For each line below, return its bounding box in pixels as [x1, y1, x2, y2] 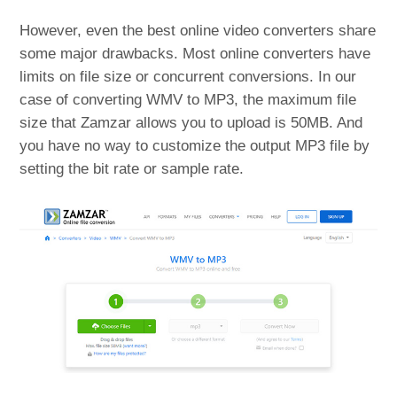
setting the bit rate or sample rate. [19, 160, 245, 177]
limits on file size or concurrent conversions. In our [19, 67, 357, 85]
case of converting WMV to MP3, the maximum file [19, 90, 357, 108]
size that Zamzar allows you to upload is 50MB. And [19, 113, 363, 131]
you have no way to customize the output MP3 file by [19, 136, 370, 154]
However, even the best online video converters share [19, 21, 377, 39]
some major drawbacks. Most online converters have [19, 44, 371, 62]
